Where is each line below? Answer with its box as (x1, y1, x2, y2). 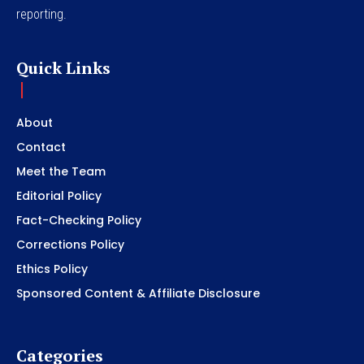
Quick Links (16, 56, 110, 79)
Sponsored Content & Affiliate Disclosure (16, 284, 260, 301)
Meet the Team (16, 162, 106, 180)
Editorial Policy (16, 187, 102, 204)
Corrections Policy (16, 236, 124, 253)
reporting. (16, 6, 67, 22)
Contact (16, 138, 66, 155)
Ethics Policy (16, 260, 88, 277)
